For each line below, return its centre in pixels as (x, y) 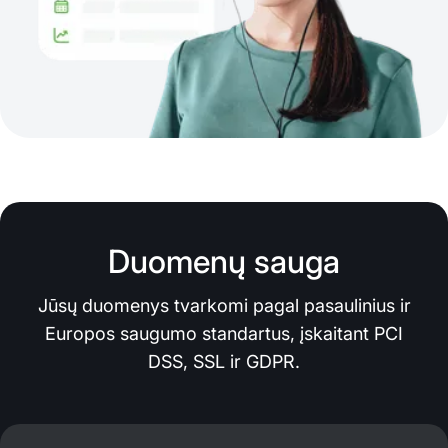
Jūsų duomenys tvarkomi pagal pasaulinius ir (224, 305)
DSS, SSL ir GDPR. (224, 361)
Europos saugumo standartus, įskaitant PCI (224, 333)
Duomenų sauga (224, 261)
